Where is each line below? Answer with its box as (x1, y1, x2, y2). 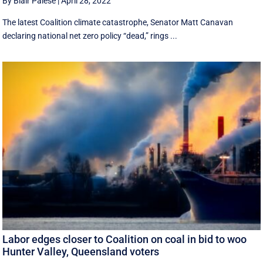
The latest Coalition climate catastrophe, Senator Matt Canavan (2, 18, 234, 28)
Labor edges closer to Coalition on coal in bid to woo (2, 232, 247, 245)
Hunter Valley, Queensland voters (2, 245, 160, 258)
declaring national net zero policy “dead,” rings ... (2, 31, 178, 41)
